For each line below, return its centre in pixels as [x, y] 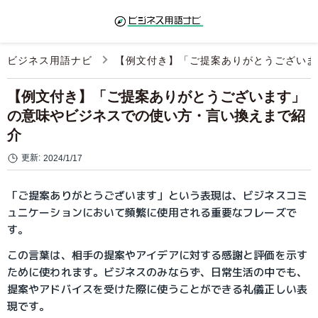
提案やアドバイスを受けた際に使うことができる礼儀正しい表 [157, 289]
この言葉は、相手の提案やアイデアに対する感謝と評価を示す [157, 255]
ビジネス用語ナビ [50, 60]
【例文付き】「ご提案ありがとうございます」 [156, 97]
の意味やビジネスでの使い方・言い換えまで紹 [156, 116]
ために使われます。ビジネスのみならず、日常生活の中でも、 [157, 272]
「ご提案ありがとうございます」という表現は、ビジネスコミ [157, 196]
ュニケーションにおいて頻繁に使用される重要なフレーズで [152, 213]
